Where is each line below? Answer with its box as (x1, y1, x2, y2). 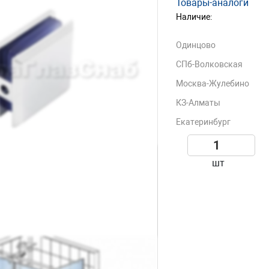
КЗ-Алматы (176, 98, 221, 107)
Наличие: (176, 12, 213, 22)
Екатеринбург (176, 117, 231, 127)
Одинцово (176, 40, 216, 50)
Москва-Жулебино (176, 79, 250, 88)
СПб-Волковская (176, 59, 243, 69)
